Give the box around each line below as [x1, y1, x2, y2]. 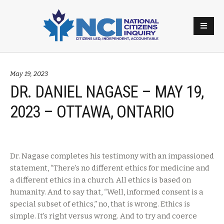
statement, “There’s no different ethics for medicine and [10, 163, 209, 172]
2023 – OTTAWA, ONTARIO [10, 102, 174, 121]
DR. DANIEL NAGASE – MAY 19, [10, 82, 203, 101]
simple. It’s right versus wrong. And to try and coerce [10, 211, 197, 220]
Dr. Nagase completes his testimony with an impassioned [10, 151, 214, 160]
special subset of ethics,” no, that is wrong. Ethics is [10, 199, 190, 208]
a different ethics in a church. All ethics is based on [10, 175, 191, 184]
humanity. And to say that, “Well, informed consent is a [10, 187, 203, 196]
